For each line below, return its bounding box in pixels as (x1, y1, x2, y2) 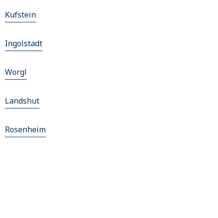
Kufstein (5, 9, 36, 20)
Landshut (5, 95, 39, 107)
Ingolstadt (5, 38, 42, 49)
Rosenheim (5, 124, 46, 135)
